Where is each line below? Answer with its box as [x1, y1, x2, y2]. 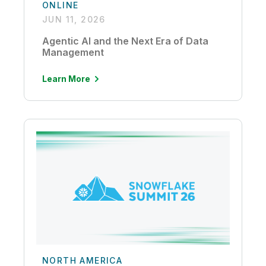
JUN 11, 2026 [42, 14, 106, 24]
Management [42, 46, 104, 58]
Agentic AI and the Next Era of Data [42, 34, 208, 47]
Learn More [42, 73, 90, 84]
